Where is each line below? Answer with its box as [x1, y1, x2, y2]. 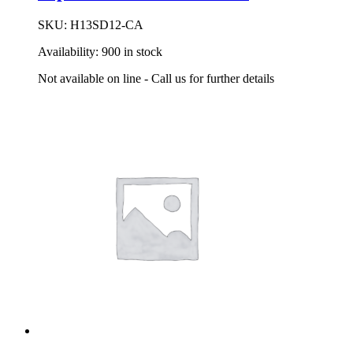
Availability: [38, 44, 102, 58]
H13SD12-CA [70, 17, 143, 32]
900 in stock [102, 44, 162, 58]
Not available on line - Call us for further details [38, 71, 274, 85]
